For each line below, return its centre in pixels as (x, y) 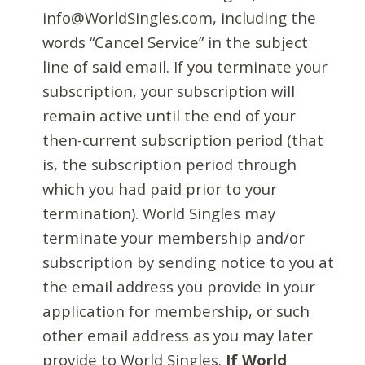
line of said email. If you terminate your (185, 66)
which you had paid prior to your (160, 188)
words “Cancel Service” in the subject (176, 42)
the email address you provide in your (179, 286)
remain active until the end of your (169, 115)
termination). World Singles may (159, 213)
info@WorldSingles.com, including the (180, 17)
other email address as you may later (178, 335)
